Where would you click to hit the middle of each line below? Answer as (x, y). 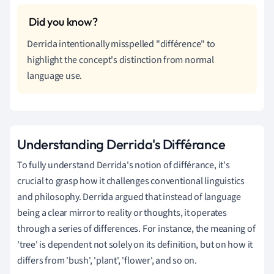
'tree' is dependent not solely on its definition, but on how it (135, 244)
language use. (55, 76)
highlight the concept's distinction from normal (120, 60)
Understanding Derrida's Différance (121, 144)
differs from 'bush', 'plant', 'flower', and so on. (107, 260)
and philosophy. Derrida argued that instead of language (129, 197)
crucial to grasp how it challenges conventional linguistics (131, 181)
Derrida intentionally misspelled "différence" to (121, 44)
